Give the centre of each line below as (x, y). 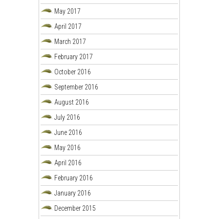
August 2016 (72, 102)
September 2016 (77, 87)
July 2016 (67, 117)
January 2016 (73, 193)
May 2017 (68, 11)
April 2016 (68, 163)
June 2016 (68, 132)
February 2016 (74, 178)
